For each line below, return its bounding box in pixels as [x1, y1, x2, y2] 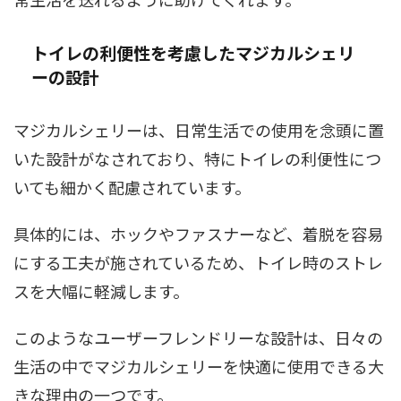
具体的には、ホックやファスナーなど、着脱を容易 [13, 221, 383, 245]
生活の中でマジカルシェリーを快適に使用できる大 [13, 354, 384, 378]
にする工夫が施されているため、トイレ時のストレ [13, 250, 383, 274]
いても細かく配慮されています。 [13, 175, 251, 199]
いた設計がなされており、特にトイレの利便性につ [13, 146, 381, 170]
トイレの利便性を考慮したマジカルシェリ [31, 39, 354, 64]
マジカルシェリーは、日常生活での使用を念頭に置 [13, 117, 384, 141]
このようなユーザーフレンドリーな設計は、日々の [13, 325, 383, 349]
